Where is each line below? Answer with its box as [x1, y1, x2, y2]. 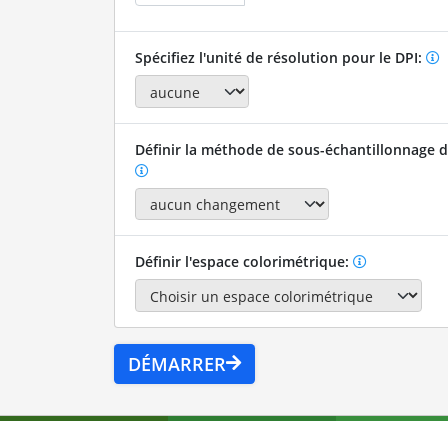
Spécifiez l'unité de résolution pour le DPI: [134, 48, 426, 68]
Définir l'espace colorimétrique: [134, 252, 353, 272]
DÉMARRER [127, 351, 226, 376]
